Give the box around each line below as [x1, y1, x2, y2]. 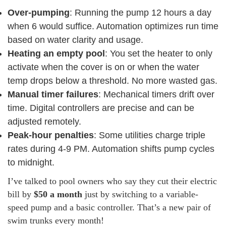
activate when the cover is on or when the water [8, 62, 199, 72]
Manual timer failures [8, 89, 98, 99]
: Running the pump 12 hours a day [70, 8, 211, 18]
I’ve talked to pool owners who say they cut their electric [8, 176, 217, 186]
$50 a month [34, 189, 82, 199]
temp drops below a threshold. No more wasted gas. [8, 76, 217, 86]
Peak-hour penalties [8, 130, 94, 140]
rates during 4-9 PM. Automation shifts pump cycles [8, 144, 214, 154]
